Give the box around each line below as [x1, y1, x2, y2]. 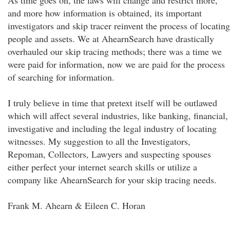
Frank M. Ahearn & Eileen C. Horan [8, 199, 145, 212]
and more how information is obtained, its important [8, 7, 202, 19]
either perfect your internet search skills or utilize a [8, 161, 197, 173]
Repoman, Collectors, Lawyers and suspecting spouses [8, 148, 211, 160]
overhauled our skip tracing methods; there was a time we [8, 45, 222, 57]
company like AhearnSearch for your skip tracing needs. [8, 174, 217, 186]
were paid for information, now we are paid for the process [8, 58, 225, 70]
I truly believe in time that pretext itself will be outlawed [8, 97, 217, 109]
